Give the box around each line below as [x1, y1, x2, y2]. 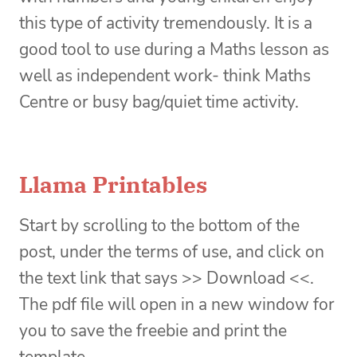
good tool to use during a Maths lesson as [19, 38, 329, 61]
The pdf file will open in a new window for [19, 293, 335, 316]
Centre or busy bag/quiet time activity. [19, 91, 299, 114]
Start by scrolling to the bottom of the [19, 214, 300, 237]
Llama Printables [19, 170, 207, 200]
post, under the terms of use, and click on [19, 241, 324, 264]
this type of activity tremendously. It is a [19, 12, 312, 35]
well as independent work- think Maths [19, 65, 311, 88]
